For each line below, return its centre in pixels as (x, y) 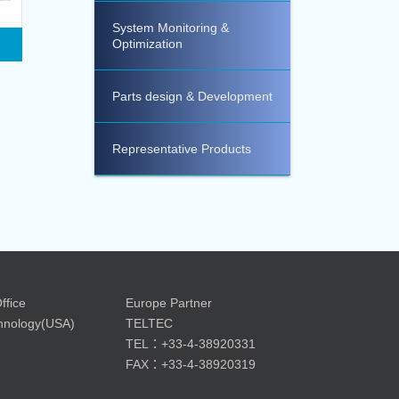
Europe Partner (169, 303)
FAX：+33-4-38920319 (191, 364)
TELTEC (150, 323)
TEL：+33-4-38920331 (191, 344)
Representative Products (182, 149)
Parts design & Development (192, 96)
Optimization (147, 44)
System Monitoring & (171, 28)
